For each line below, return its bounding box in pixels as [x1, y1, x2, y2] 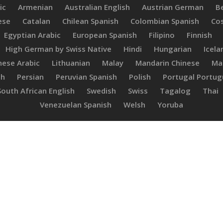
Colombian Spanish [130, 15, 199, 26]
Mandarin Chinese [135, 57, 200, 68]
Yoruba [157, 99, 183, 110]
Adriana [111, 121, 136, 131]
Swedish [87, 85, 116, 96]
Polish [128, 71, 151, 82]
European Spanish [72, 29, 137, 40]
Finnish [186, 29, 212, 40]
